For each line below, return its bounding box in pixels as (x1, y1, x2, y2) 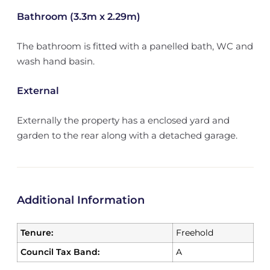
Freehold (175, 227, 213, 238)
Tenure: (20, 227, 53, 238)
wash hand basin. (16, 55, 95, 67)
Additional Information (16, 193, 145, 207)
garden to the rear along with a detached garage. (16, 130, 237, 141)
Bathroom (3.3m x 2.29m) (16, 11, 140, 22)
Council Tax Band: (20, 246, 99, 257)
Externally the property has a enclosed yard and (16, 115, 230, 126)
